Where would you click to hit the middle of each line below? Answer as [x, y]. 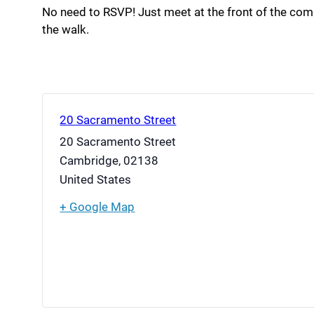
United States [96, 180]
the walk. [66, 30]
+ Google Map [97, 207]
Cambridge [89, 161]
